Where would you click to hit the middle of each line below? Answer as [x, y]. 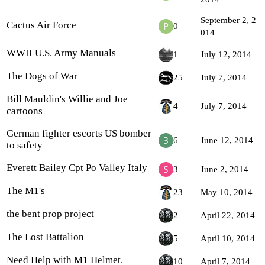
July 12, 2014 [226, 54]
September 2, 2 [228, 20]
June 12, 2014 [227, 140]
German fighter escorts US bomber [79, 133]
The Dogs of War [42, 76]
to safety [25, 145]
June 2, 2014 [224, 169]
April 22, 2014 [228, 215]
